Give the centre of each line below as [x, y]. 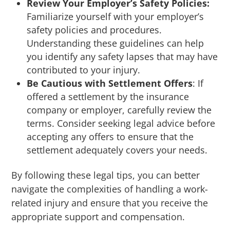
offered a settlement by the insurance [108, 97]
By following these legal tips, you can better [106, 175]
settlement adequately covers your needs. [117, 150]
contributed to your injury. [84, 70]
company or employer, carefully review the [119, 110]
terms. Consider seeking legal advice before [121, 123]
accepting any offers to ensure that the [110, 137]
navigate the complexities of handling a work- [110, 189]
